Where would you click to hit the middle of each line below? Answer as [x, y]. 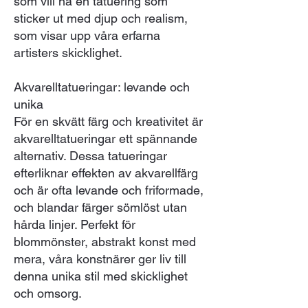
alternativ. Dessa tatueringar [90, 155]
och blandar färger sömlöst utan [100, 207]
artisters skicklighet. [68, 52]
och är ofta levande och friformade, [109, 190]
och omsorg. [48, 293]
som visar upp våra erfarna [87, 35]
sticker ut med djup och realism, [101, 18]
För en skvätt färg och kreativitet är [108, 121]
